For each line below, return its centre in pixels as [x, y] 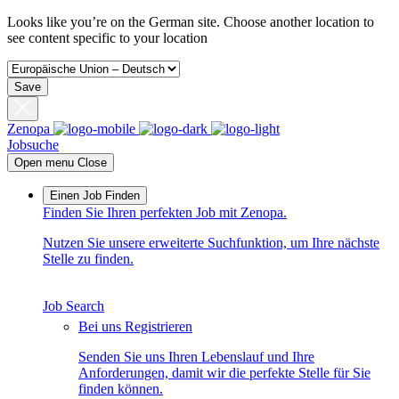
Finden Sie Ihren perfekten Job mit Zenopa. [165, 213]
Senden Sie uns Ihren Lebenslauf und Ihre [196, 357]
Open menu [44, 163]
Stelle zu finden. [88, 259]
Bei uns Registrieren [135, 327]
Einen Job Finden [95, 196]
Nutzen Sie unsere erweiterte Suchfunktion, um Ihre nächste [211, 243]
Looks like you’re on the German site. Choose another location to [191, 22]
